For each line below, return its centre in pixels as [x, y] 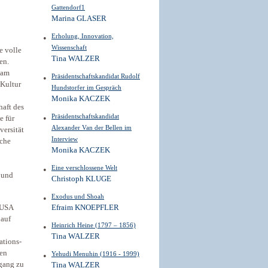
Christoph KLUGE [81, 179]
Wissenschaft [69, 47]
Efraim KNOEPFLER [85, 208]
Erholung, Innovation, [83, 36]
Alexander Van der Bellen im [92, 127]
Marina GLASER [79, 19]
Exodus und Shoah [78, 196]
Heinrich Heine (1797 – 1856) [94, 225]
